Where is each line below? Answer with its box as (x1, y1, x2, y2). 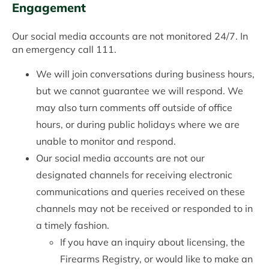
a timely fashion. (36, 219, 109, 232)
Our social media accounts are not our (36, 152, 205, 165)
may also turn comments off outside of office (36, 101, 232, 114)
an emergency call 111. (12, 43, 119, 56)
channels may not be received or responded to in (36, 202, 253, 215)
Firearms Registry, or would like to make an (60, 253, 253, 265)
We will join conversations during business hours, (36, 68, 255, 80)
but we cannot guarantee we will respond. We (36, 85, 243, 97)
